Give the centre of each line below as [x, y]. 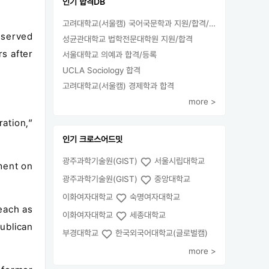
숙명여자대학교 [154, 197]
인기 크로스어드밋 [92, 139]
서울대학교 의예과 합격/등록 [110, 55]
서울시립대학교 [178, 161]
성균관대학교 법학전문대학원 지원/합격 [128, 39]
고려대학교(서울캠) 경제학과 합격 [118, 86]
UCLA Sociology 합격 [101, 70]
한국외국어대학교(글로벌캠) [160, 233]
